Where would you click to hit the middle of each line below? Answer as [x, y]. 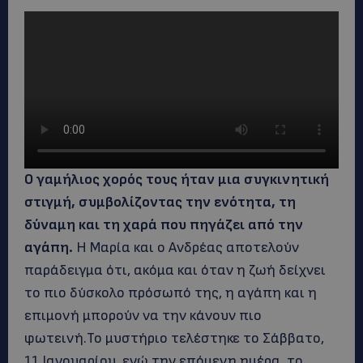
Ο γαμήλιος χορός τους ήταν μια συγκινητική [177, 179]
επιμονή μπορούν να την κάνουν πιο [143, 316]
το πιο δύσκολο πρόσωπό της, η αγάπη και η [171, 293]
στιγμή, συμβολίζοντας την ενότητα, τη [160, 202]
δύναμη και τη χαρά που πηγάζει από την [164, 225]
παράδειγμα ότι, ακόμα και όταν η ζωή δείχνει [175, 270]
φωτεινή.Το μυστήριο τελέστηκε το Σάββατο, [174, 338]
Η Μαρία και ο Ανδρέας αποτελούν [186, 248]
